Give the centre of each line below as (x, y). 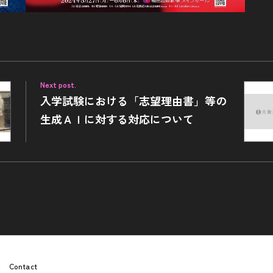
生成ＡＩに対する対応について (117, 119)
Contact (23, 266)
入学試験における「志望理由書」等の (133, 100)
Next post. (58, 84)
